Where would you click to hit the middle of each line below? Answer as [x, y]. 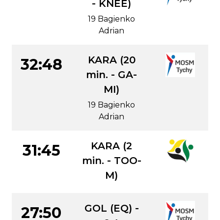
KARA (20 [111, 60]
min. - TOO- [111, 161]
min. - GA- [111, 75]
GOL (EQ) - [111, 208]
